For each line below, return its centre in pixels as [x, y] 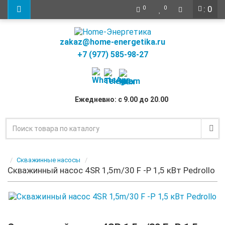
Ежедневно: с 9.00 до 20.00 [122, 100]
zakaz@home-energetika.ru [113, 42]
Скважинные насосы [48, 160]
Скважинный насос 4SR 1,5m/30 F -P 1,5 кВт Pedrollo [111, 170]
